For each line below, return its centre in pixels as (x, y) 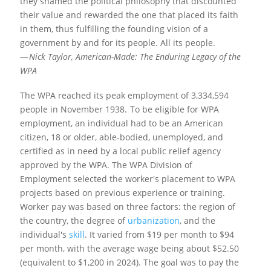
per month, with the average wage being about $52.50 (129, 248)
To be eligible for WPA (173, 109)
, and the (197, 220)
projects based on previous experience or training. (122, 192)
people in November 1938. (73, 109)
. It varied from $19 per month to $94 (159, 234)
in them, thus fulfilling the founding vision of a (114, 29)
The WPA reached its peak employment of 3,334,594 (124, 95)
